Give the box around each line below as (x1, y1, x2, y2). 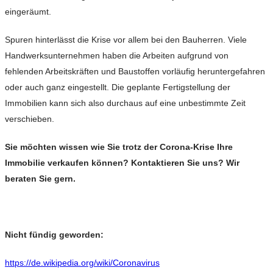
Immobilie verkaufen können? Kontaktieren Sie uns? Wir (5, 158, 239, 168)
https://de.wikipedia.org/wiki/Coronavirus (5, 258, 160, 268)
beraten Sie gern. (5, 174, 76, 184)
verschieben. (5, 114, 54, 124)
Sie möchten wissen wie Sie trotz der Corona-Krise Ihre (5, 142, 233, 152)
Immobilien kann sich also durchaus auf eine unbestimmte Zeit (5, 98, 246, 108)
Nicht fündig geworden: (5, 230, 104, 240)
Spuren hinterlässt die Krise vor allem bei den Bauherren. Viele (5, 35, 247, 45)
